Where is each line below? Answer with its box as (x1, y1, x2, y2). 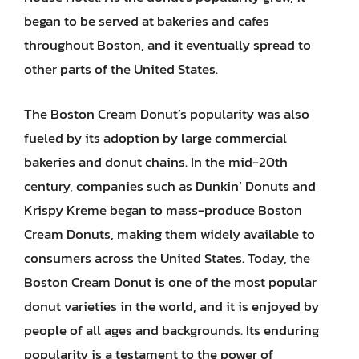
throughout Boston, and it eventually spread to (24, 34, 311, 55)
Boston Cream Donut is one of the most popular (24, 271, 317, 292)
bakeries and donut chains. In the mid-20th (24, 151, 288, 172)
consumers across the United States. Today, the (24, 247, 310, 268)
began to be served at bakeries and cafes (24, 10, 269, 31)
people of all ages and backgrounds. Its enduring (24, 319, 319, 341)
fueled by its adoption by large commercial (24, 127, 287, 148)
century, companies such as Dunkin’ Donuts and (24, 175, 316, 196)
